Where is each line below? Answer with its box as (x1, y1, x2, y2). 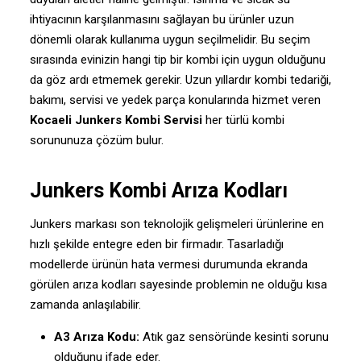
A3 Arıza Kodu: (53, 329, 139, 344)
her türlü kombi (201, 112, 284, 127)
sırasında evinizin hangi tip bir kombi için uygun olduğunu (29, 52, 326, 67)
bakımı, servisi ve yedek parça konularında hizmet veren (29, 92, 321, 107)
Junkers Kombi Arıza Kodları (29, 178, 288, 202)
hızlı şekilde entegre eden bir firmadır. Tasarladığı (29, 236, 284, 251)
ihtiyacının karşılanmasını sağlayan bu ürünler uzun (29, 11, 294, 27)
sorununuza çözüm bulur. (29, 132, 164, 147)
